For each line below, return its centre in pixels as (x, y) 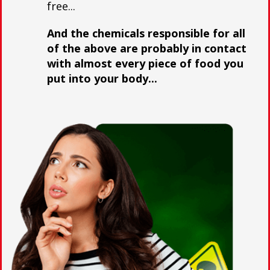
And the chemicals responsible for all (146, 33)
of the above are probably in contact (147, 48)
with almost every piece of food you (145, 63)
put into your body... (102, 78)
